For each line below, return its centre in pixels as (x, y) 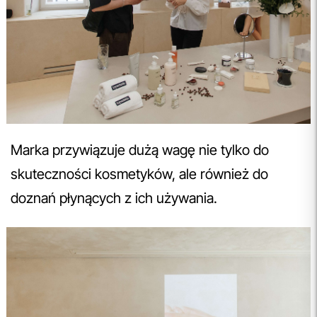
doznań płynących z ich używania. (116, 198)
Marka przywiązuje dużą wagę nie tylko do (140, 150)
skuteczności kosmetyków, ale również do (139, 174)
